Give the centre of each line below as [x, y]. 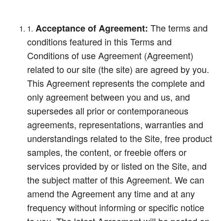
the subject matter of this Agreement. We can [116, 180]
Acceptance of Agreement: [92, 28]
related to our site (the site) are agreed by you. [118, 69]
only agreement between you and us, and [109, 97]
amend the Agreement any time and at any [111, 193]
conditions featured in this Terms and [99, 41]
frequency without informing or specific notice [116, 207]
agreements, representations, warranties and [115, 124]
